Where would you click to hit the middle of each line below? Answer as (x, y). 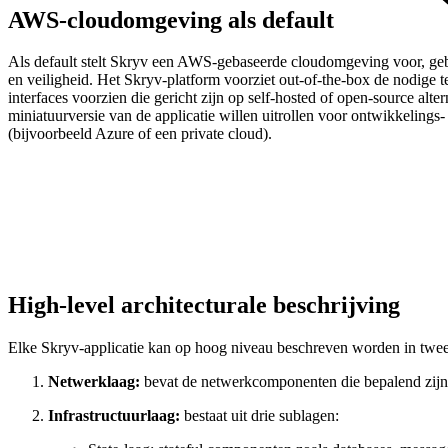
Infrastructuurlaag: (116, 416)
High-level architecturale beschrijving (207, 305)
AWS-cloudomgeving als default (174, 19)
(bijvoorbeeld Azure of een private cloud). (140, 134)
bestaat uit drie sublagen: (261, 416)
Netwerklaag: (96, 382)
